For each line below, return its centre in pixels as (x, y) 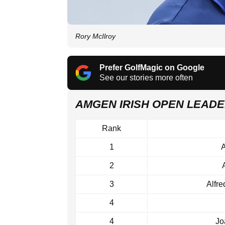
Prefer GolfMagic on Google (152, 68)
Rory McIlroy (95, 36)
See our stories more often (146, 78)
